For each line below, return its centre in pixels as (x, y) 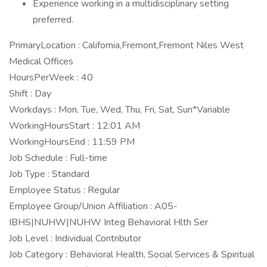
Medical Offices (41, 61)
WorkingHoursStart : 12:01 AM (74, 126)
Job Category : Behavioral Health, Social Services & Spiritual (132, 254)
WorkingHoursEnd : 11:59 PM (72, 142)
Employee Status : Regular (64, 190)
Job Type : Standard (49, 174)
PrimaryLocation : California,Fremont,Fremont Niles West (126, 45)
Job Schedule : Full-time (58, 158)
